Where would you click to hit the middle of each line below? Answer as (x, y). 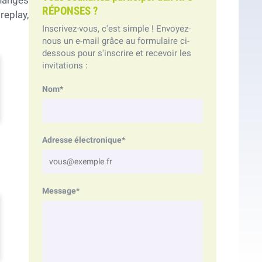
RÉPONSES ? (70, 11)
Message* (61, 191)
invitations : (65, 65)
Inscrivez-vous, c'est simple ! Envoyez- (116, 29)
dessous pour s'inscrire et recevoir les (116, 53)
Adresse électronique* (83, 140)
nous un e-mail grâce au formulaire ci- (116, 41)
